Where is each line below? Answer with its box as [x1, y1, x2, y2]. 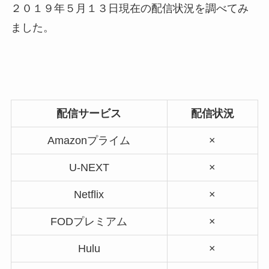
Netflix [74, 188, 104, 201]
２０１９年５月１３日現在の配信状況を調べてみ [10, 2, 249, 15]
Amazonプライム [47, 134, 131, 147]
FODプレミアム [50, 215, 128, 228]
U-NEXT [68, 161, 109, 174]
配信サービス [56, 107, 122, 119]
